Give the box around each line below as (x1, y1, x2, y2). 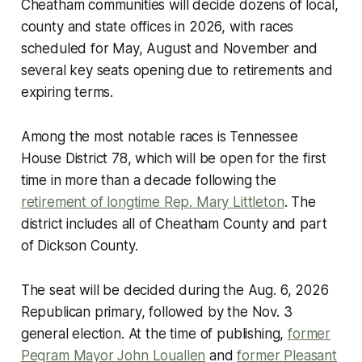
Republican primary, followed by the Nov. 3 (20, 304, 293, 321)
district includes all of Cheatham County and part (20, 216, 327, 233)
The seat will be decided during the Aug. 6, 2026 (20, 282, 329, 299)
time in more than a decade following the (20, 172, 276, 189)
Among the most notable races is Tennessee (20, 128, 298, 145)
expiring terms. (20, 84, 114, 101)
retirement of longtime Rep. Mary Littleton (20, 194, 284, 211)
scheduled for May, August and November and (20, 40, 318, 57)
